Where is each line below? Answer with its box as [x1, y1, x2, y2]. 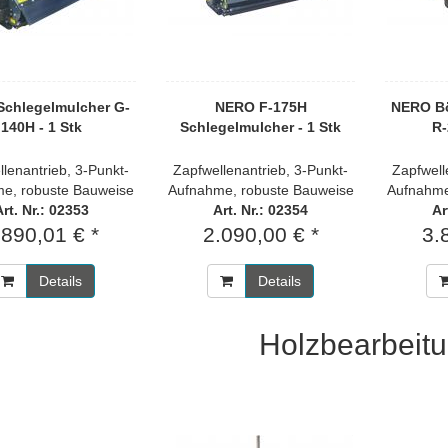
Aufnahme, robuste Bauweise [167, 182, 354, 198]
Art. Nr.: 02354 [213, 202, 309, 218]
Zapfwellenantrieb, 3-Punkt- [173, 162, 349, 178]
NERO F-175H [214, 99, 307, 115]
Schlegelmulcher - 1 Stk [180, 119, 342, 135]
